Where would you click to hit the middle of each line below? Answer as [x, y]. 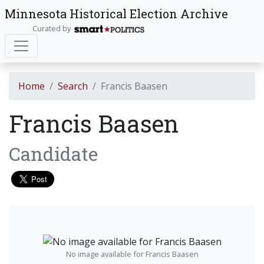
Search [73, 86]
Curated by [53, 28]
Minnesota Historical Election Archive [116, 14]
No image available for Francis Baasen [132, 254]
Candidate [53, 154]
